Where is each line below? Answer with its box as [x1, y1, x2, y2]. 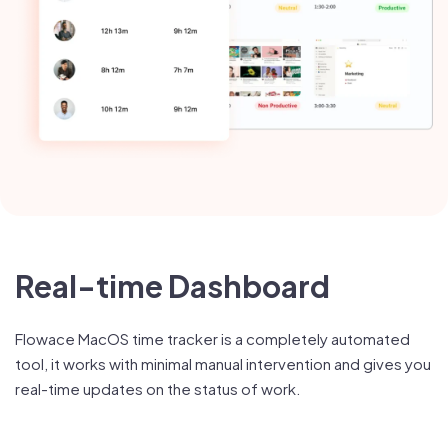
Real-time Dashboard [15, 267, 330, 306]
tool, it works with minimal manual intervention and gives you [15, 354, 431, 374]
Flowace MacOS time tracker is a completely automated [15, 329, 410, 349]
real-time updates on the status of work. [15, 379, 301, 399]
